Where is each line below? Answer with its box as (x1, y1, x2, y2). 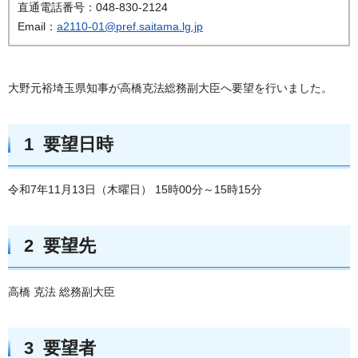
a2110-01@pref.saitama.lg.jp (57, 19, 203, 33)
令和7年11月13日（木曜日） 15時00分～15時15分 (8, 183, 262, 197)
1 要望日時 (24, 133, 113, 154)
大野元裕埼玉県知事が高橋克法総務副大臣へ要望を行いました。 (8, 81, 332, 94)
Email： (18, 19, 57, 33)
